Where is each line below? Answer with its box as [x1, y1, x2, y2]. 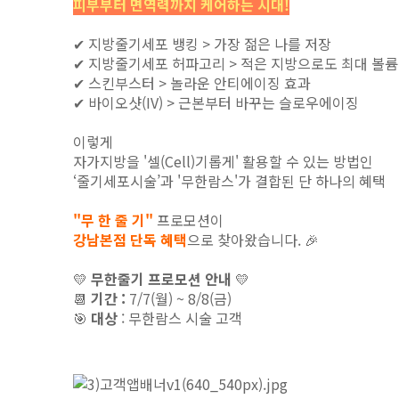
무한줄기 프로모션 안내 [91, 268, 232, 289]
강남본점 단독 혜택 [73, 229, 187, 250]
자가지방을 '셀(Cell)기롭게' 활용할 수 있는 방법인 [73, 151, 377, 172]
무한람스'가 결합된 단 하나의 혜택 [181, 170, 386, 191]
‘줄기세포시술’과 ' [73, 170, 181, 191]
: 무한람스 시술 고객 [121, 307, 242, 329]
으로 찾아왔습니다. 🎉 [187, 229, 319, 250]
